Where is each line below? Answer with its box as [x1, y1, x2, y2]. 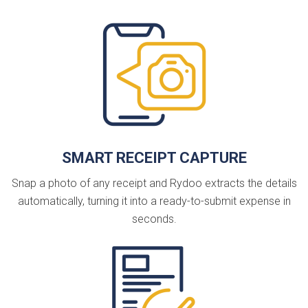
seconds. [131, 212, 177, 225]
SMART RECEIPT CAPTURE [61, 148, 247, 166]
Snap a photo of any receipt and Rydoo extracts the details [11, 176, 297, 190]
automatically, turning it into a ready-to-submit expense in [17, 194, 291, 208]
